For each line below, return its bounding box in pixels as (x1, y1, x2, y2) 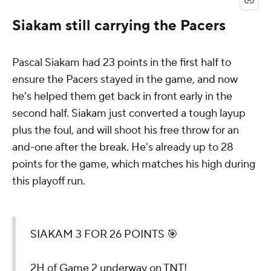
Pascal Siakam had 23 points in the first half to (12, 55, 231, 70)
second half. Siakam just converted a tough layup (12, 106, 246, 120)
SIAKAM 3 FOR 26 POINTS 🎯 (30, 227, 178, 241)
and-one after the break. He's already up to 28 (12, 140, 233, 154)
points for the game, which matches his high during (12, 157, 255, 171)
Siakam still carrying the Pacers (12, 16, 226, 35)
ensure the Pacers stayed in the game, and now (12, 72, 238, 87)
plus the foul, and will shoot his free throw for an (12, 123, 239, 137)
